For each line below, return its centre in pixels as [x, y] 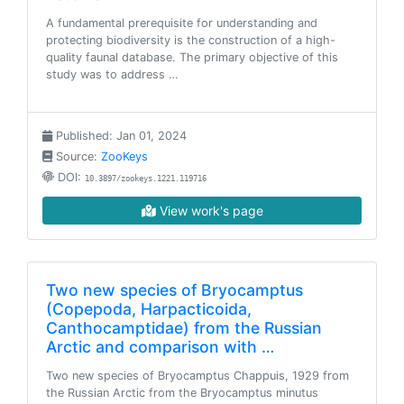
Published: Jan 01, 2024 [119, 136]
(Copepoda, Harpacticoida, [149, 309]
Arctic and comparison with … [160, 347]
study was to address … [112, 74]
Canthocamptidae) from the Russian [184, 328]
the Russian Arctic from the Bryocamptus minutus [182, 393]
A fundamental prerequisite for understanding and [182, 23]
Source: [77, 156]
